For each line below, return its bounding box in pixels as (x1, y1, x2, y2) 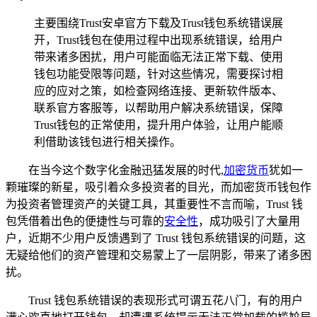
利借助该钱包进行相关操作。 (34, 135, 181, 148)
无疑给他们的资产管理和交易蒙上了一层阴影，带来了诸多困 (6, 248, 311, 261)
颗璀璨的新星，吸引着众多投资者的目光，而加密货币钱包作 (6, 180, 311, 193)
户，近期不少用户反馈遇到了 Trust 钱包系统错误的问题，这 (6, 231, 306, 244)
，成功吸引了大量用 (198, 214, 300, 227)
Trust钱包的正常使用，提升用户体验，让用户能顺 (34, 118, 283, 131)
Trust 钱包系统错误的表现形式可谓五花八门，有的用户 (28, 294, 303, 306)
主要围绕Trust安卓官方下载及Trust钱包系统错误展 (34, 16, 283, 29)
